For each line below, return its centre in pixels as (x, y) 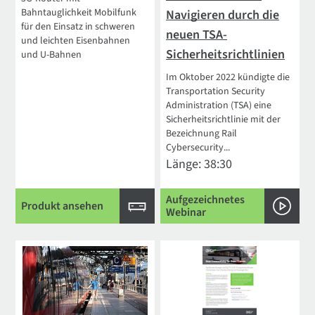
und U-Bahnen (52, 54)
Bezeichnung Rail (202, 133)
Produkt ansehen (63, 206)
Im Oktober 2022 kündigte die (228, 77)
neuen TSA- (197, 34)
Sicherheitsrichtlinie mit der (224, 119)
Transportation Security (216, 91)
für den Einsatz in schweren (78, 26)
